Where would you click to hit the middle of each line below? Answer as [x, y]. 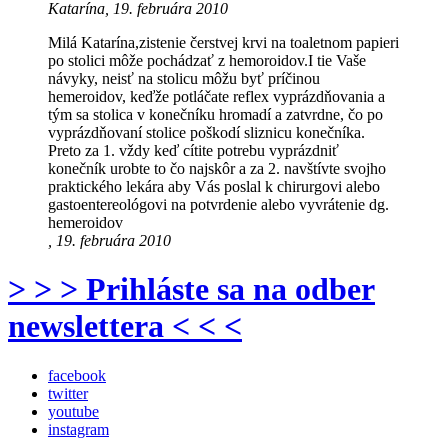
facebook [77, 375]
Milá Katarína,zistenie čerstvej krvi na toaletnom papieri [223, 43]
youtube [73, 411]
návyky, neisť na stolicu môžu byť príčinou [184, 79]
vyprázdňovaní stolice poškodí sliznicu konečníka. [206, 133]
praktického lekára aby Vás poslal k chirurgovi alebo [214, 187]
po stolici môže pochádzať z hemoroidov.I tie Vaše [207, 61]
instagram [78, 429]
